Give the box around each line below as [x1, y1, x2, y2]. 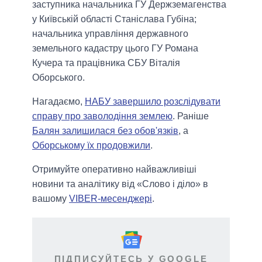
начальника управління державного [32, 29, 188, 39]
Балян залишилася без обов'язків [32, 126, 178, 136]
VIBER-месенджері [69, 194, 152, 204]
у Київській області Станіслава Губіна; [32, 14, 196, 25]
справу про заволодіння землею [32, 111, 173, 122]
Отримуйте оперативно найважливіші [32, 164, 196, 175]
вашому [32, 194, 69, 204]
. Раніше [173, 111, 209, 122]
